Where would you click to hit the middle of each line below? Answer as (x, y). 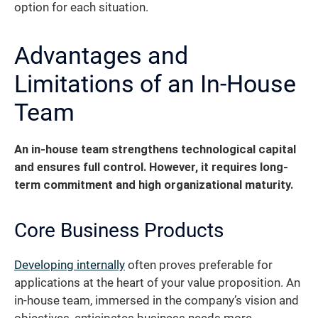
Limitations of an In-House (155, 83)
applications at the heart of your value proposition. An (157, 283)
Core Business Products (119, 230)
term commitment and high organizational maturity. (154, 185)
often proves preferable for (199, 265)
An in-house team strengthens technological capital (155, 149)
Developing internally (70, 265)
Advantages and (101, 55)
